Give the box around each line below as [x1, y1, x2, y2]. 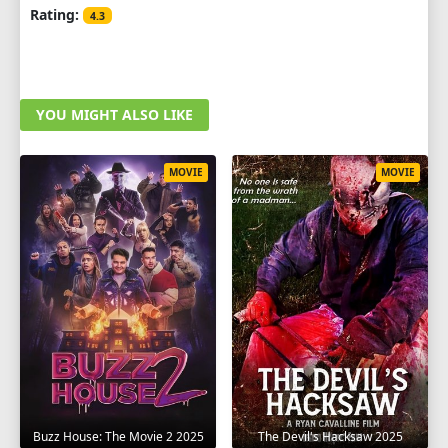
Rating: [30, 4, 79, 24]
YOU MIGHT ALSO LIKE [36, 104, 193, 124]
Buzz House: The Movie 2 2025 [32, 428, 204, 446]
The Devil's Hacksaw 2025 [257, 427, 403, 445]
